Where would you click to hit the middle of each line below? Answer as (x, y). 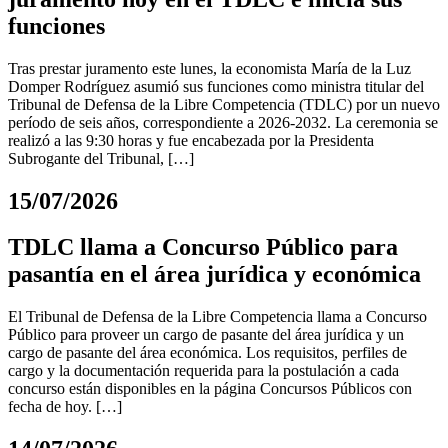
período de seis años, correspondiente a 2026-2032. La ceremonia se (223, 122)
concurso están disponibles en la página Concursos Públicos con (210, 389)
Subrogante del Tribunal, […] (101, 158)
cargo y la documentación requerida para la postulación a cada (203, 371)
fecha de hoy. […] (65, 407)
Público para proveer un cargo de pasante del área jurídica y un (206, 335)
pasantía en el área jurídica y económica (214, 274)
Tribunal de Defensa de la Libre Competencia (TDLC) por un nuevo (224, 104)
